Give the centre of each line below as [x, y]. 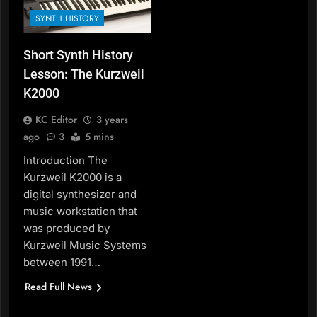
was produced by [67, 229]
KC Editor [56, 120]
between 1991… [62, 263]
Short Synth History [78, 55]
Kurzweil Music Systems [85, 246]
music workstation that [80, 212]
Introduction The [65, 161]
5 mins [99, 137]
